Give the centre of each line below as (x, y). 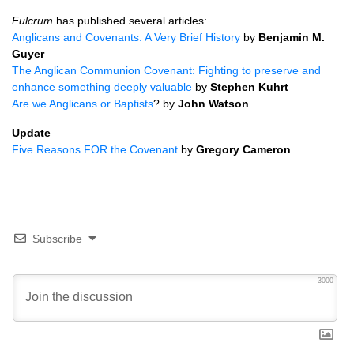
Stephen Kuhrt (249, 87)
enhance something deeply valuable (102, 87)
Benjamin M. (292, 37)
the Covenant (144, 149)
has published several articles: (130, 21)
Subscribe (57, 239)
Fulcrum (32, 21)
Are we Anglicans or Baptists (83, 104)
